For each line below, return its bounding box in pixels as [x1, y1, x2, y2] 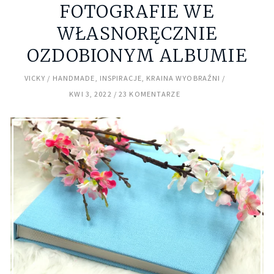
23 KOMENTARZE [119, 89, 180, 98]
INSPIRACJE [99, 73, 142, 83]
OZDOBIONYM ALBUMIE [27, 44, 247, 67]
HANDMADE [52, 73, 95, 83]
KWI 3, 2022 [69, 89, 112, 98]
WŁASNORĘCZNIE [57, 22, 217, 45]
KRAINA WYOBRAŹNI [146, 73, 221, 83]
